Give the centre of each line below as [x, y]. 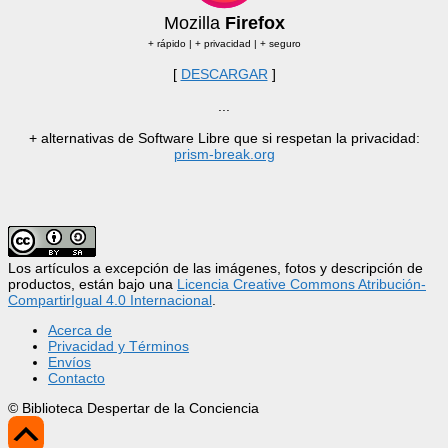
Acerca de [80, 329]
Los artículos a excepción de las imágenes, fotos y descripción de [215, 267]
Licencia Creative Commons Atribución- [301, 283]
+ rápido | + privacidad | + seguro [224, 43]
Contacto [76, 377]
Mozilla [194, 22]
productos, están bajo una [92, 283]
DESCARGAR [224, 73]
